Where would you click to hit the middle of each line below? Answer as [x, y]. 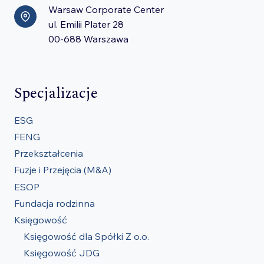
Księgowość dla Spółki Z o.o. [86, 237]
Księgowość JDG [62, 253]
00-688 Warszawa [88, 39]
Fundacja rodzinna [55, 203]
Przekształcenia [49, 154]
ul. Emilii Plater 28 [86, 24]
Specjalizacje [56, 93]
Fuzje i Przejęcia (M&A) [63, 170]
